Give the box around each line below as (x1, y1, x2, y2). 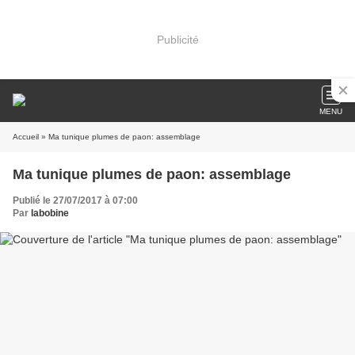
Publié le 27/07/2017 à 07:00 (13, 195, 138, 206)
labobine (31, 208, 69, 219)
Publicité (156, 32, 199, 46)
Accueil (13, 132, 39, 141)
